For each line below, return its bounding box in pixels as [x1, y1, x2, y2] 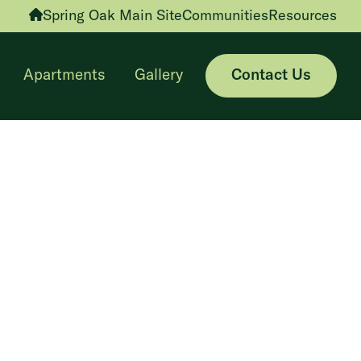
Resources [268, 9, 337, 23]
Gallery [135, 68, 183, 84]
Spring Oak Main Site [43, 9, 183, 23]
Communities [182, 9, 268, 23]
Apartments [23, 68, 106, 84]
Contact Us [231, 68, 311, 84]
